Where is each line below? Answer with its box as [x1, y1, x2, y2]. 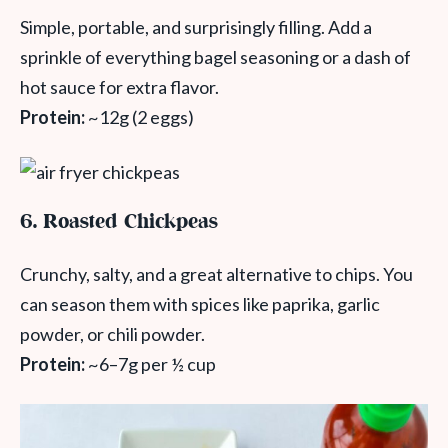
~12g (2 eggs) [85, 106, 194, 129]
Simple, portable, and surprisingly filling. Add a [20, 16, 372, 39]
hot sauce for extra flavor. [20, 76, 219, 99]
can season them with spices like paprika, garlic [20, 293, 380, 316]
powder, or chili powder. [20, 323, 205, 346]
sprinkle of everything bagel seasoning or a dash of [20, 46, 411, 69]
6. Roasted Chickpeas [20, 208, 218, 238]
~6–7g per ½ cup [85, 353, 216, 376]
